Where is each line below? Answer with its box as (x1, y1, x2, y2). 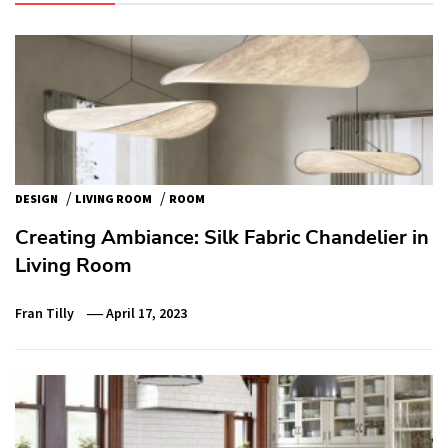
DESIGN (15, 191, 58, 206)
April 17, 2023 (106, 304, 188, 322)
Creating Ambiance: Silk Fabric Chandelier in (15, 224, 429, 251)
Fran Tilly (15, 304, 74, 322)
